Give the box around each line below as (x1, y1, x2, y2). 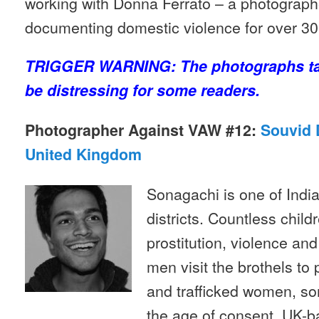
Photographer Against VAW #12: (25, 118, 261, 141)
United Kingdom (25, 142, 142, 165)
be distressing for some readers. (25, 79, 260, 102)
